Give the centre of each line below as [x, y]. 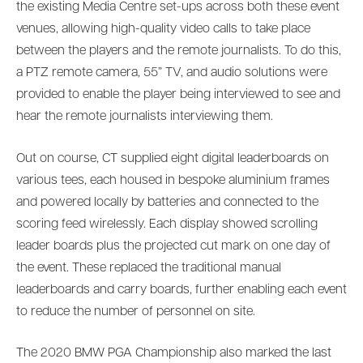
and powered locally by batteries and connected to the [167, 202]
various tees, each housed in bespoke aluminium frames [173, 180]
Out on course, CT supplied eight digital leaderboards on [173, 158]
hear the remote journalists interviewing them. [145, 117]
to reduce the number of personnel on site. [136, 312]
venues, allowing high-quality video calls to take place [163, 30]
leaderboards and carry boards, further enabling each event [181, 290]
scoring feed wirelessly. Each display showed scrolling [167, 224]
